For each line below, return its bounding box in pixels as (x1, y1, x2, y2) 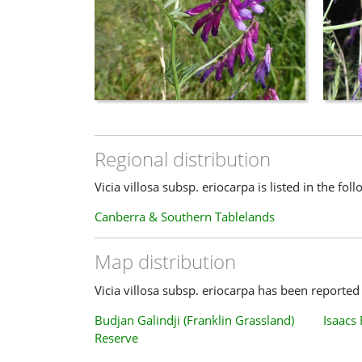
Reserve (95, 329, 138, 346)
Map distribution (95, 248, 236, 276)
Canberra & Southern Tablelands (95, 208, 275, 225)
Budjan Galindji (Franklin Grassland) (95, 311, 294, 328)
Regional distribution (95, 145, 271, 172)
